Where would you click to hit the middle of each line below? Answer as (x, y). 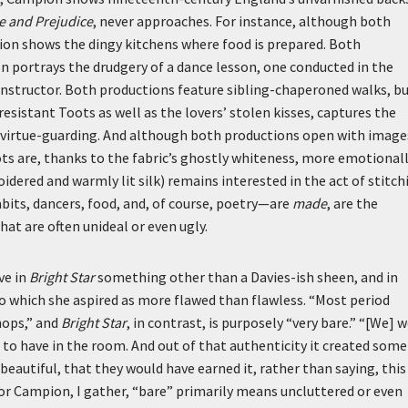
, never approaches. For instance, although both (242, 21)
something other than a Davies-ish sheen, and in (246, 277)
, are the (352, 203)
